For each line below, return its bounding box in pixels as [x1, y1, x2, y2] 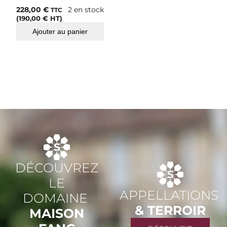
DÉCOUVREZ [15, 160, 98, 176]
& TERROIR [135, 203, 206, 218]
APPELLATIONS [119, 187, 221, 203]
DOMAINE [23, 191, 91, 206]
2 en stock [67, 5, 104, 15]
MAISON [29, 206, 84, 221]
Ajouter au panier [32, 27, 88, 36]
